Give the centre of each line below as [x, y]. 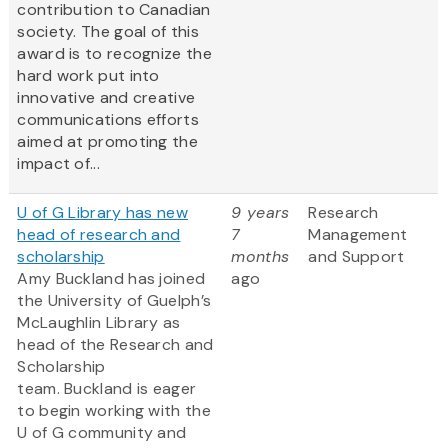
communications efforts [108, 120]
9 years [260, 213]
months [260, 257]
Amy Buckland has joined [111, 279]
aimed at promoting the [107, 142]
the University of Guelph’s [114, 301]
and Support [356, 257]
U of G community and [102, 433]
